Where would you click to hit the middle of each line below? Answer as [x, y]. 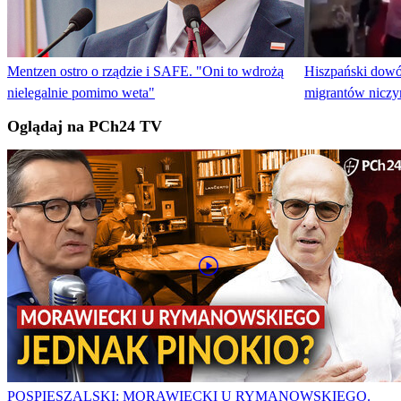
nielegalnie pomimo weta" [81, 92]
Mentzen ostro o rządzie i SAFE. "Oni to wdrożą [145, 71]
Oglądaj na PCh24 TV [85, 126]
